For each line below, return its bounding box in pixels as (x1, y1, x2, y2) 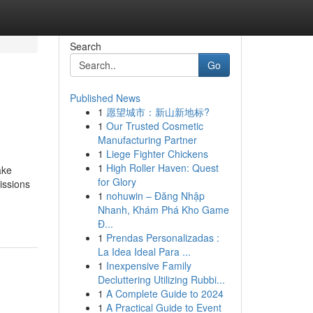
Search (69, 39, 101, 53)
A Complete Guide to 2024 (105, 286, 224, 300)
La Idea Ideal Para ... (97, 245, 191, 259)
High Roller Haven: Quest (105, 161, 219, 175)
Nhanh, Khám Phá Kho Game (97, 203, 229, 217)
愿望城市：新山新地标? (105, 105, 210, 119)
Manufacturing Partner (97, 133, 197, 147)
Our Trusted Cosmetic (105, 119, 203, 133)
